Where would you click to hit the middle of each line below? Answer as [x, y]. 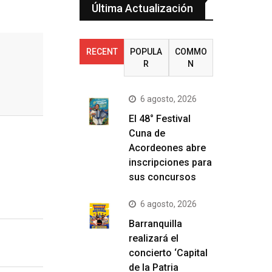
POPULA [146, 52]
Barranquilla [155, 224]
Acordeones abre [167, 148]
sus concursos [162, 177]
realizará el [154, 238]
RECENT [102, 52]
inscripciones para [170, 162]
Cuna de [147, 133]
